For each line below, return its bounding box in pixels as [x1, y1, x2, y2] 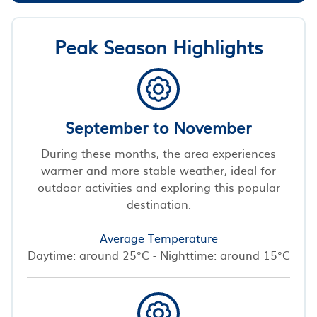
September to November [65, 115, 252, 139]
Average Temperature [99, 229, 218, 246]
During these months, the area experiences [41, 144, 276, 161]
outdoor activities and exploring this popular [37, 178, 280, 195]
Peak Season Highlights [54, 32, 263, 60]
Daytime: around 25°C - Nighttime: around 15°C [27, 246, 290, 263]
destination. [126, 195, 191, 212]
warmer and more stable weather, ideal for [41, 161, 276, 178]
